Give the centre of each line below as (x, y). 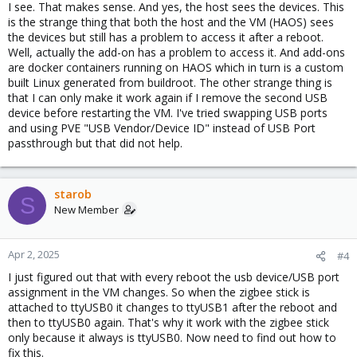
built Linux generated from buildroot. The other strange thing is (170, 82)
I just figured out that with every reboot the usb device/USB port (174, 277)
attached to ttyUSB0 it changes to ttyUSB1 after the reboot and (173, 307)
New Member (86, 210)
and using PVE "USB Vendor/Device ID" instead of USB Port (162, 128)
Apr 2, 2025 (34, 254)
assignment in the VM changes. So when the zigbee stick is (159, 292)
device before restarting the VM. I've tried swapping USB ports (168, 113)
